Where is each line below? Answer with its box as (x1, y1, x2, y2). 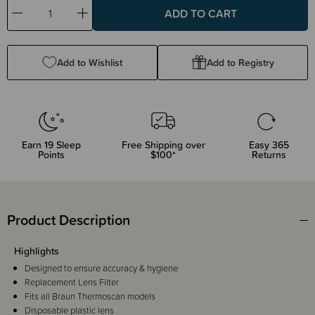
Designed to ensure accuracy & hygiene (25, 261, 178, 275)
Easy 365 (249, 137, 290, 152)
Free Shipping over (121, 137, 205, 152)
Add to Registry (206, 55, 274, 70)
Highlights (14, 243, 60, 258)
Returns (252, 147, 287, 162)
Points (37, 147, 65, 162)
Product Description (7, 209, 130, 231)
